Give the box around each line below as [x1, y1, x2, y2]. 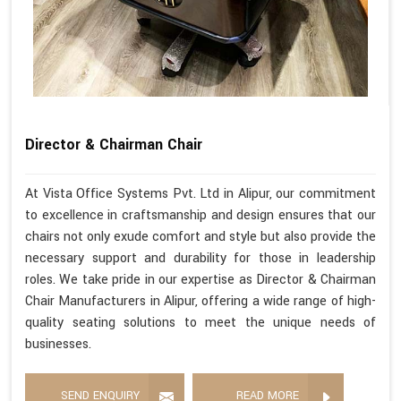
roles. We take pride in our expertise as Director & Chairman [25, 269, 376, 289]
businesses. [25, 334, 91, 354]
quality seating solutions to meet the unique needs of [25, 312, 376, 332]
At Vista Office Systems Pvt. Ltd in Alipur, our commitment [25, 183, 376, 203]
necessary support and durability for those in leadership [25, 248, 376, 268]
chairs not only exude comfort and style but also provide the [25, 226, 376, 246]
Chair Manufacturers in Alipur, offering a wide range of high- [25, 291, 376, 311]
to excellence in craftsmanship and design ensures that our [25, 205, 376, 225]
